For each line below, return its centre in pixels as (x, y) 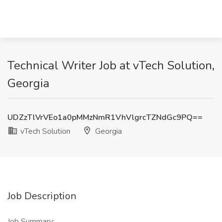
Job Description (42, 196)
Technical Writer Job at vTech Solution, (111, 65)
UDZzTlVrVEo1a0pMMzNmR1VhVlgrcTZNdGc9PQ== (105, 117)
